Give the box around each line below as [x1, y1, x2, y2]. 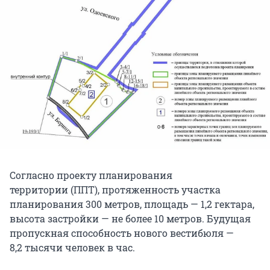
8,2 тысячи [10, 240, 63, 254]
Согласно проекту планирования [10, 168, 172, 181]
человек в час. [63, 240, 135, 254]
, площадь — [140, 197, 201, 210]
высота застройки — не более [10, 212, 154, 225]
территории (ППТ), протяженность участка [10, 183, 221, 196]
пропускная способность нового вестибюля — [10, 226, 234, 239]
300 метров [86, 197, 140, 210]
